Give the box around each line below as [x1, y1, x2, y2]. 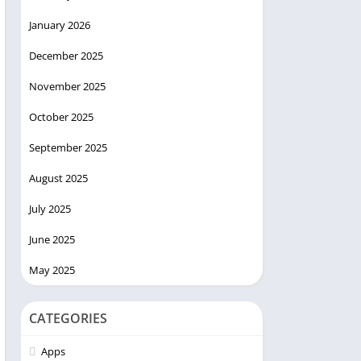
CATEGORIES [29, 309, 107, 328]
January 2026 [29, 18, 90, 33]
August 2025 [29, 171, 88, 186]
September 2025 [29, 140, 107, 156]
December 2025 [29, 48, 103, 64]
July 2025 [29, 201, 71, 217]
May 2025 [29, 263, 75, 278]
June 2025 [29, 232, 75, 247]
